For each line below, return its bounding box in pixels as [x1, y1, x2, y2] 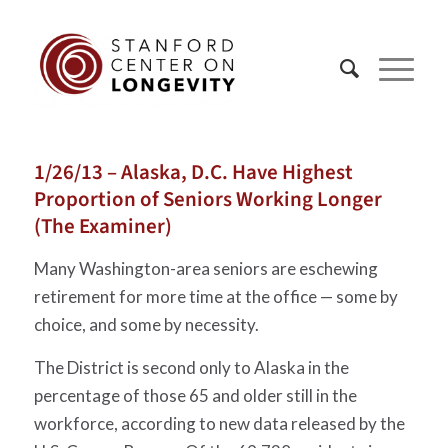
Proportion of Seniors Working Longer [33, 184, 382, 214]
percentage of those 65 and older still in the [33, 384, 357, 406]
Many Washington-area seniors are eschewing [33, 258, 378, 280]
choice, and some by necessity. [33, 314, 259, 336]
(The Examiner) [33, 211, 172, 241]
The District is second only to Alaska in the [33, 356, 349, 378]
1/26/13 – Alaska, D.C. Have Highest [33, 157, 353, 187]
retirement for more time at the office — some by [33, 286, 398, 308]
